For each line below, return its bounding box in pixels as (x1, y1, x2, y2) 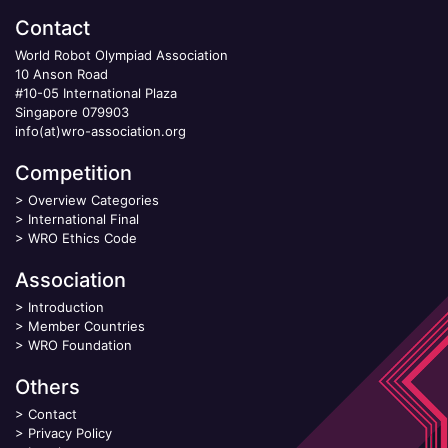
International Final (28, 210, 139, 227)
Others (15, 374, 80, 399)
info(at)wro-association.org (15, 122, 186, 139)
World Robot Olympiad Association (15, 46, 228, 63)
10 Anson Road (15, 65, 108, 82)
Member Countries (28, 317, 145, 334)
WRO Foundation (28, 336, 132, 353)
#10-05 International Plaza (15, 84, 177, 101)
